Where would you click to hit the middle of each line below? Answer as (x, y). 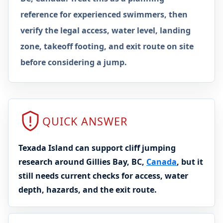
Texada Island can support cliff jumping (97, 148)
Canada (162, 162)
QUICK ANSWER (85, 121)
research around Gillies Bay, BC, (82, 162)
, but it (190, 162)
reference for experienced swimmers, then (104, 14)
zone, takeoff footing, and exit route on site (107, 46)
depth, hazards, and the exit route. (88, 190)
